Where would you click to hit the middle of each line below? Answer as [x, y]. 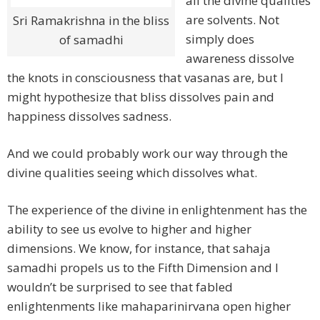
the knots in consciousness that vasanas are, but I [145, 78]
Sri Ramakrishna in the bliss [91, 21]
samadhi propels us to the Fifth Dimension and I [143, 268]
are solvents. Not [232, 20]
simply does [220, 39]
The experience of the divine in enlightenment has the [157, 210]
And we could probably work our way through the [147, 154]
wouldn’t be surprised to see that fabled [120, 287]
